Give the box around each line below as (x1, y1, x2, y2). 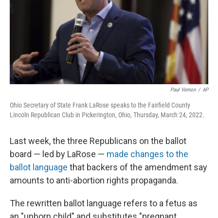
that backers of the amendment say (68, 162, 207, 173)
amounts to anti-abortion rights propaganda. (10, 175, 178, 186)
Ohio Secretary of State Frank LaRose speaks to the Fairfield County (10, 101, 190, 109)
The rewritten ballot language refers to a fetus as (10, 198, 198, 209)
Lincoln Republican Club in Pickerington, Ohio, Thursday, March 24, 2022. (10, 111, 204, 119)
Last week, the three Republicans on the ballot (10, 136, 186, 146)
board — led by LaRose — (10, 149, 107, 160)
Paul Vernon (170, 87, 196, 93)
